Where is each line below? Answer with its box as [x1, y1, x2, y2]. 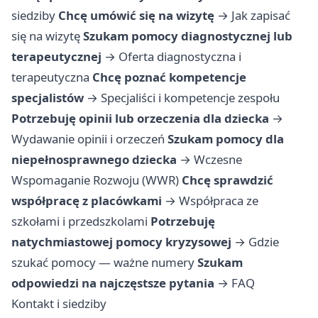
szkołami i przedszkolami [11, 213, 148, 230]
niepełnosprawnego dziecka [11, 151, 177, 168]
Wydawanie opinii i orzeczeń [11, 131, 165, 148]
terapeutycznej [11, 48, 102, 65]
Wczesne [194, 151, 242, 168]
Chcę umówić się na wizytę [58, 7, 214, 24]
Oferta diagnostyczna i [119, 48, 241, 65]
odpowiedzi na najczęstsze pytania [11, 275, 214, 292]
